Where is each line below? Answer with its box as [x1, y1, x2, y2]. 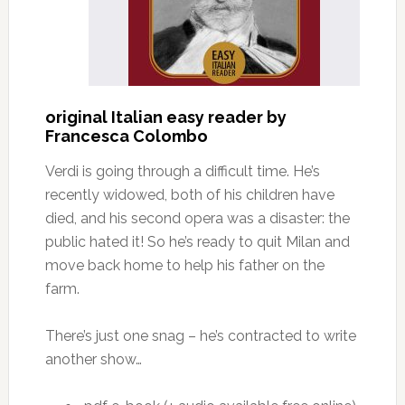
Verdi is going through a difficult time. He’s [44, 163, 320, 180]
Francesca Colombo [44, 127, 208, 146]
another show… [44, 351, 142, 368]
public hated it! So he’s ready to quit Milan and [44, 233, 350, 250]
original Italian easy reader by [44, 108, 287, 127]
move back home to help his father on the [44, 257, 325, 274]
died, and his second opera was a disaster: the [44, 210, 350, 227]
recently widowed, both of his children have [44, 186, 334, 203]
